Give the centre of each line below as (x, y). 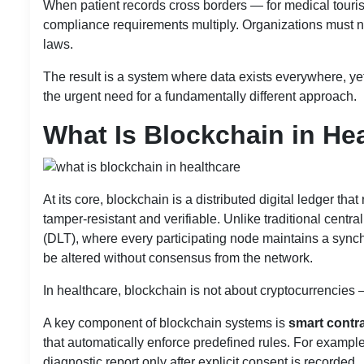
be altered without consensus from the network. (178, 258)
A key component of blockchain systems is (166, 323)
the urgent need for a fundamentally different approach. (200, 96)
